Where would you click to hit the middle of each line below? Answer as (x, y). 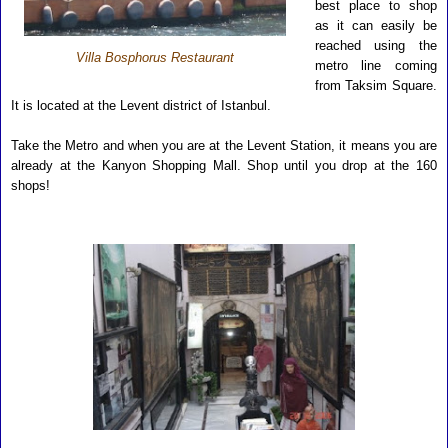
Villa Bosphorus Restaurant (155, 58)
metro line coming (375, 65)
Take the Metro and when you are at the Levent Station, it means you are (224, 145)
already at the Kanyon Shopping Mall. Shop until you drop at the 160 (224, 165)
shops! (30, 185)
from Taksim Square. (375, 85)
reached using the (375, 45)
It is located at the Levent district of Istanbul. (141, 105)
